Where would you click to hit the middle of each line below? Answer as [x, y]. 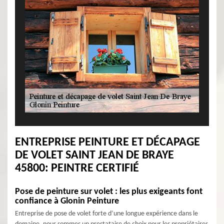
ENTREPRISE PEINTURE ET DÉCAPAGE [107, 142]
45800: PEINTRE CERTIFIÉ [77, 168]
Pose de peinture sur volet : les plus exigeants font [109, 192]
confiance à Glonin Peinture [67, 201]
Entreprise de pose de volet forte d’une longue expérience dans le [106, 214]
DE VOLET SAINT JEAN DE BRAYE [94, 155]
